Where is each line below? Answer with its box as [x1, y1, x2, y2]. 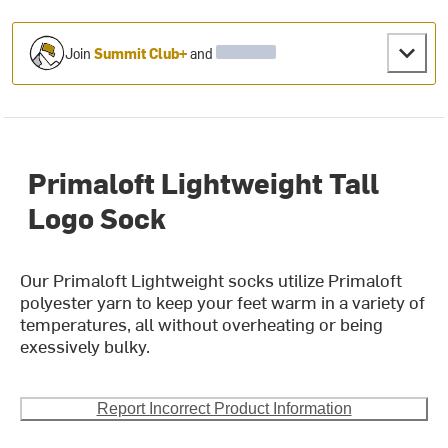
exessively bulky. [20, 333, 151, 359]
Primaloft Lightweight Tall [28, 163, 380, 202]
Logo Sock [28, 198, 167, 237]
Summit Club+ [94, 43, 188, 63]
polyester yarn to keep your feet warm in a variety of [20, 289, 426, 315]
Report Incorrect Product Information [96, 400, 352, 418]
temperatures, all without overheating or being [20, 311, 384, 337]
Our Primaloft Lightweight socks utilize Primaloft [20, 267, 403, 293]
